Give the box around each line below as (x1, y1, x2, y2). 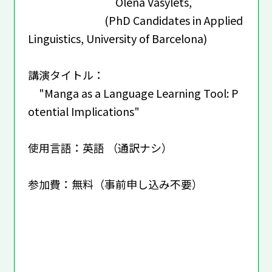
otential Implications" (27, 103, 140, 119)
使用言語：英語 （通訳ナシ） (27, 139, 172, 155)
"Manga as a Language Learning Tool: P (27, 84, 239, 101)
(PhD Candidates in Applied (27, 12, 243, 28)
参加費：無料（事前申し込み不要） (27, 175, 203, 192)
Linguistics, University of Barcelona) (27, 30, 207, 46)
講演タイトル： (27, 66, 104, 83)
